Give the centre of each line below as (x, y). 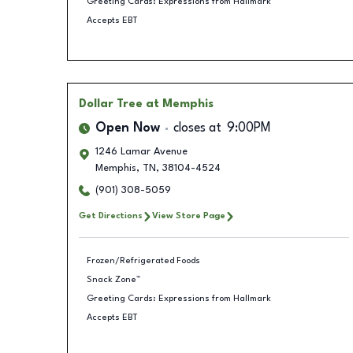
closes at (197, 128)
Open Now (127, 128)
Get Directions (110, 216)
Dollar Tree (110, 104)
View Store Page (188, 216)
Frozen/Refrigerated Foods (143, 260)
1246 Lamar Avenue (141, 152)
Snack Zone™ (113, 279)
